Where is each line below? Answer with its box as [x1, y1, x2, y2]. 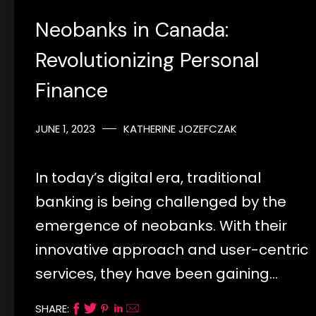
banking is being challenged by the [35, 191, 286, 212]
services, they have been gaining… [35, 263, 278, 284]
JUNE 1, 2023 [35, 121, 95, 136]
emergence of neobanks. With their [35, 215, 287, 236]
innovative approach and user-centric [35, 239, 308, 260]
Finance [35, 76, 108, 104]
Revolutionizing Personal [35, 46, 259, 73]
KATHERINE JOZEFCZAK [123, 121, 237, 136]
